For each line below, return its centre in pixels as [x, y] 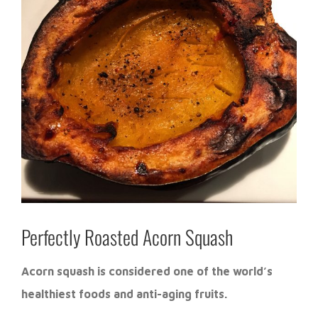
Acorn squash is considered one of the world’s [147, 271]
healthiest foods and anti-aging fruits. [124, 294]
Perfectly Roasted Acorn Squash [127, 237]
